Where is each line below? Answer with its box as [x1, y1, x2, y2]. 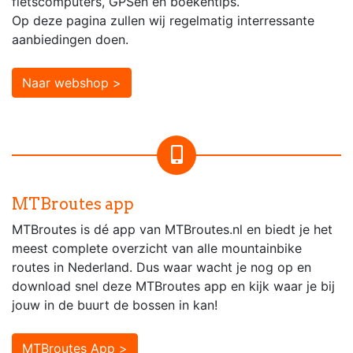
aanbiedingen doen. [12, 31, 128, 47]
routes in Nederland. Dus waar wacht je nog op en [12, 258, 311, 275]
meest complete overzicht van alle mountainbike [12, 240, 302, 256]
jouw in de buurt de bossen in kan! [12, 296, 217, 313]
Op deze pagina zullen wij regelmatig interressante [12, 12, 314, 28]
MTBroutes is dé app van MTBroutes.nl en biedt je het [12, 221, 333, 237]
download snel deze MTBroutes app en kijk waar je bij [12, 277, 335, 294]
